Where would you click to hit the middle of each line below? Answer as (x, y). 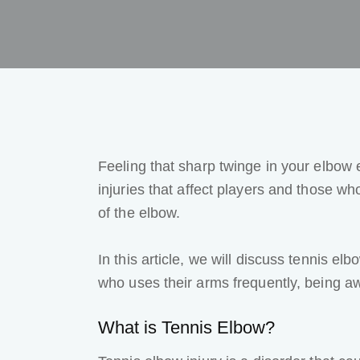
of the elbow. (141, 213)
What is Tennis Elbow (182, 328)
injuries (121, 190)
